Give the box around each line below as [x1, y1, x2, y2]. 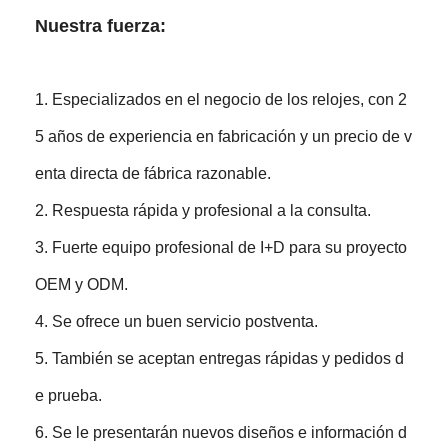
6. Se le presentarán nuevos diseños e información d [35, 423, 408, 441]
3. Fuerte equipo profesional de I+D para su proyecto [35, 238, 408, 256]
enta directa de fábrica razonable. [35, 164, 272, 182]
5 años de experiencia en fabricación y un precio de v [35, 127, 413, 145]
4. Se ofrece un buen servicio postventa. [35, 312, 319, 330]
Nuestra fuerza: [35, 15, 167, 36]
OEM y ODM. [35, 275, 129, 293]
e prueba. [35, 386, 103, 404]
